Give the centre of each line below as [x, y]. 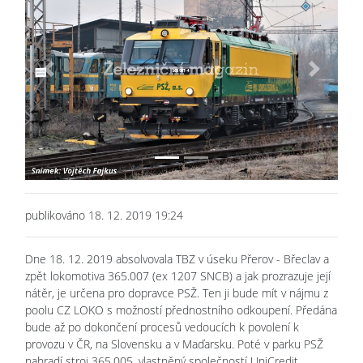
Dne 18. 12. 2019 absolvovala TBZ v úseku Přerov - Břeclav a [177, 258]
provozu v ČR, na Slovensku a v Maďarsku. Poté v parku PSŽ [174, 344]
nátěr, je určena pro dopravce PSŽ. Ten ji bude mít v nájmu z [177, 293]
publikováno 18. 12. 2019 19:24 [104, 215]
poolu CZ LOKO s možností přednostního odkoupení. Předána [181, 310]
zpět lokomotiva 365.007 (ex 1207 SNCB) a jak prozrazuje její [178, 275]
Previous [69, 76]
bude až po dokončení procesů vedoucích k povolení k [162, 327]
